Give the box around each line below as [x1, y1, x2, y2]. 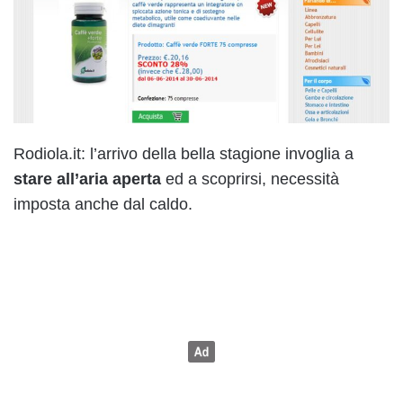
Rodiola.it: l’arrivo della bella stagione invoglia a [13, 144, 354, 163]
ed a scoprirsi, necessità [161, 169, 339, 188]
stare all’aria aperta [13, 169, 161, 188]
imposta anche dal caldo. [13, 194, 193, 213]
